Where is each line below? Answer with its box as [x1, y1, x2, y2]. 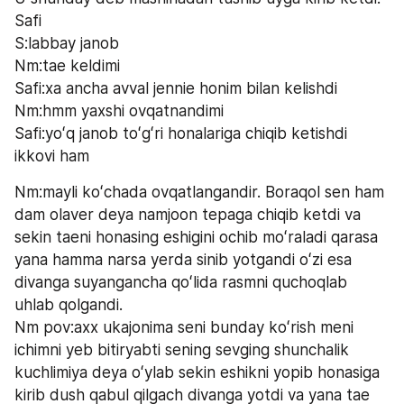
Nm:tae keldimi [14, 56, 120, 75]
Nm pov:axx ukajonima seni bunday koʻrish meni [14, 317, 353, 336]
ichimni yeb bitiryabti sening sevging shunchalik [14, 340, 349, 359]
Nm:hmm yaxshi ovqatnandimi [14, 101, 228, 120]
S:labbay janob [14, 33, 119, 52]
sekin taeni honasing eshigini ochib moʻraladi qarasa [14, 227, 378, 246]
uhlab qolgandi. [14, 295, 123, 314]
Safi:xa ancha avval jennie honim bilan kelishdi [14, 78, 337, 97]
